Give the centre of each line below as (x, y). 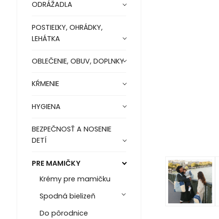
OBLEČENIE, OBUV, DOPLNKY (78, 61)
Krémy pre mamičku (75, 179)
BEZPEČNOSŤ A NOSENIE (71, 129)
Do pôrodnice (64, 213)
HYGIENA (46, 106)
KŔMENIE (45, 84)
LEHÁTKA (46, 38)
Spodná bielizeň (67, 196)
